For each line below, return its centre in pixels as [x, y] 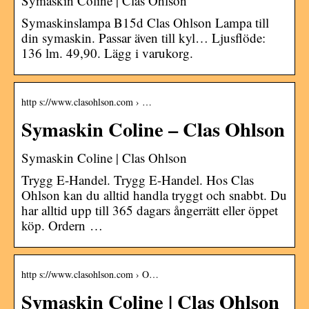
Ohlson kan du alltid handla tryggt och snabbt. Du [154, 195]
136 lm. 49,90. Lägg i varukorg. [107, 52]
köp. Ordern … [62, 225]
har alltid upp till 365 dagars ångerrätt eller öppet [150, 210]
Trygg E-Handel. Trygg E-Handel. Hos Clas [138, 179]
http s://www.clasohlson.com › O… [90, 274]
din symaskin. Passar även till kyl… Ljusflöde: [143, 37]
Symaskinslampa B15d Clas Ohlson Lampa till [145, 22]
